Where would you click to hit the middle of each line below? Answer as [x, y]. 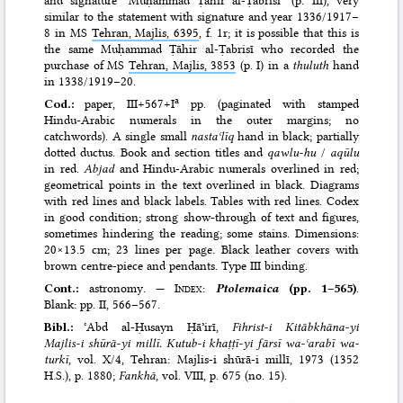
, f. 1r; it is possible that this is [279, 33]
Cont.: [67, 288]
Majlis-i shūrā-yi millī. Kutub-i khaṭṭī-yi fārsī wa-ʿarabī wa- [201, 343]
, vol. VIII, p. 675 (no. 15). [222, 376]
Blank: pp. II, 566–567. [103, 304]
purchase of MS [87, 65]
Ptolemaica [247, 288]
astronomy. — [132, 288]
